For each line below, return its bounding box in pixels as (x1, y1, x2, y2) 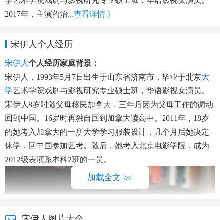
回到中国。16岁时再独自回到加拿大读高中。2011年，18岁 (5, 113, 209, 122)
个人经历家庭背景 (28, 58, 91, 67)
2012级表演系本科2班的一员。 (5, 155, 111, 164)
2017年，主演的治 (5, 9, 68, 18)
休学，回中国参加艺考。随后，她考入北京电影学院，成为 (5, 141, 209, 150)
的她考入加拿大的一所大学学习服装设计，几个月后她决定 (5, 127, 209, 136)
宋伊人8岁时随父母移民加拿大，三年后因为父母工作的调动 (5, 100, 213, 109)
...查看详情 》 (68, 9, 115, 18)
